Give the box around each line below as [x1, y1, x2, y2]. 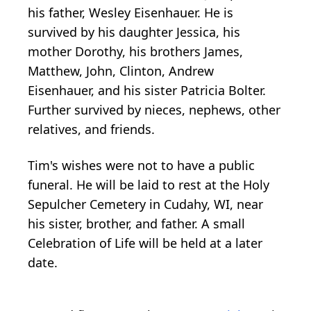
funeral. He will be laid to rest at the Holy [28, 176, 269, 193]
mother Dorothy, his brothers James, [28, 42, 243, 60]
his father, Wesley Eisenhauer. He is [28, 3, 233, 21]
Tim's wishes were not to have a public [28, 156, 255, 174]
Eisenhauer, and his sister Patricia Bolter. [28, 81, 266, 99]
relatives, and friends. [28, 120, 155, 137]
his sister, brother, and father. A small [28, 215, 245, 232]
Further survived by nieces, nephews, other [28, 101, 280, 118]
